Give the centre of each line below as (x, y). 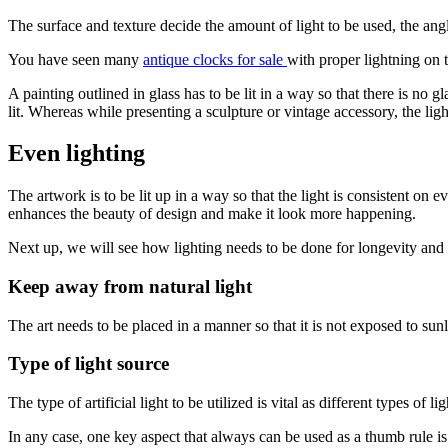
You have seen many (75, 59)
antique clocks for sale (215, 59)
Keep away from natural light (130, 287)
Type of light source (88, 364)
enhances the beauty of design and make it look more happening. (212, 214)
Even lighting (76, 153)
